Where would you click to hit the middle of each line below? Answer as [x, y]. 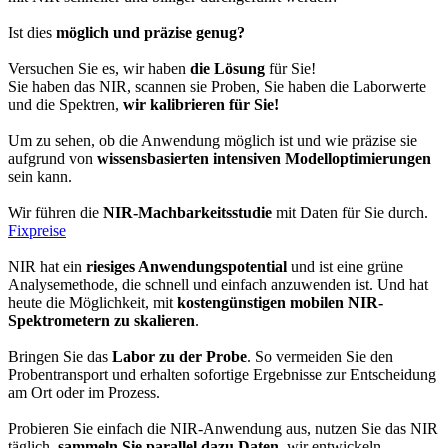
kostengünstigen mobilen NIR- [280, 302]
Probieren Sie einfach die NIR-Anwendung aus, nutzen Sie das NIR [223, 428]
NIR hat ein [47, 266]
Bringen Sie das [60, 356]
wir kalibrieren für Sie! [201, 104]
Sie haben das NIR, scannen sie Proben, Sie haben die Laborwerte [217, 86]
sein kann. [40, 176]
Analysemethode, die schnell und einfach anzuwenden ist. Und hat [218, 284]
